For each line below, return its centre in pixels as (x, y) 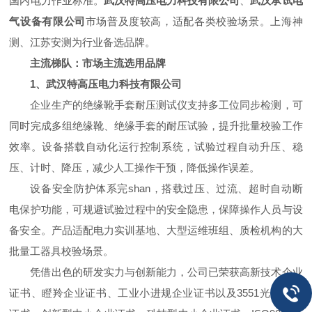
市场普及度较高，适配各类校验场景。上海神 (194, 21)
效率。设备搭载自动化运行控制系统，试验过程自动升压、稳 (156, 147)
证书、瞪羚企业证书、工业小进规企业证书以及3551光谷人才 (156, 293)
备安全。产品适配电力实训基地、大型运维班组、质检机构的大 (156, 230)
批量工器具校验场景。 (62, 251)
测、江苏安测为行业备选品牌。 (83, 42)
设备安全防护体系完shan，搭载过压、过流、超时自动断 (166, 188)
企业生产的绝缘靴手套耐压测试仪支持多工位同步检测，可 (166, 105)
